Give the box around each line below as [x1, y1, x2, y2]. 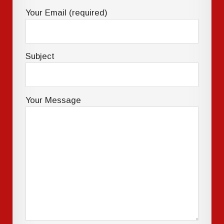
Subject [25, 51, 55, 61]
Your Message [25, 95, 81, 105]
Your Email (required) [25, 7, 108, 17]
